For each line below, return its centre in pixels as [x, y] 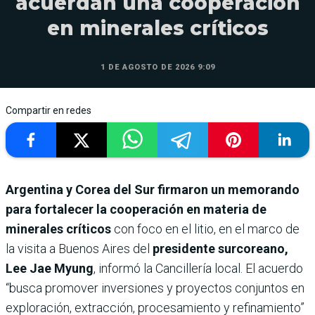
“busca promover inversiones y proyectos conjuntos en [155, 288]
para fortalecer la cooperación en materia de [136, 210]
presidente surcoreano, [220, 249]
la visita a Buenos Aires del [79, 249]
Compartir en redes [49, 111]
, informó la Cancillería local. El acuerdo [198, 269]
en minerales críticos [157, 28]
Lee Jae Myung [50, 269]
